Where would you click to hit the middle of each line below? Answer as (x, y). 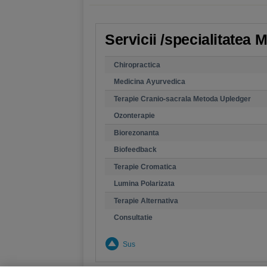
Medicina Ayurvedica (150, 82)
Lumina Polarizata (144, 184)
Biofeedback (135, 150)
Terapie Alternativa (146, 201)
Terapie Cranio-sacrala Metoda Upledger (182, 99)
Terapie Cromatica (145, 167)
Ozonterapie (134, 116)
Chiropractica (137, 65)
